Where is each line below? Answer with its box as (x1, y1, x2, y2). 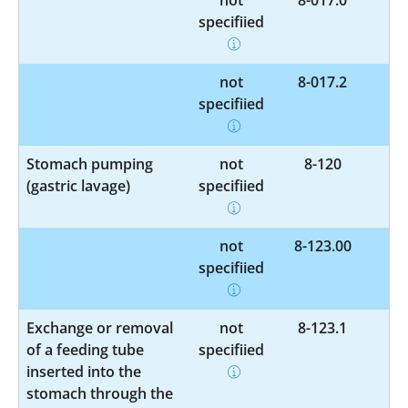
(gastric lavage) (26, 175, 130, 196)
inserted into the (26, 361, 141, 382)
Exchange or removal (26, 317, 173, 338)
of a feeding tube (26, 339, 144, 360)
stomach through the (26, 382, 173, 403)
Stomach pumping (26, 153, 153, 174)
